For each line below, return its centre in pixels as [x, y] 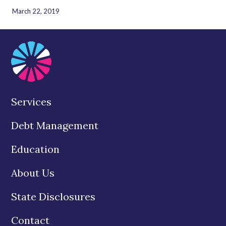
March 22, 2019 [36, 11]
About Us [33, 173]
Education [36, 149]
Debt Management [55, 125]
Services [32, 101]
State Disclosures [53, 196]
